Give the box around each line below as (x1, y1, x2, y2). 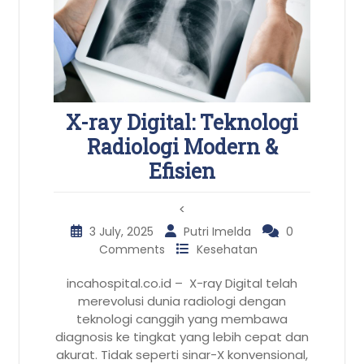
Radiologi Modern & (86, 133, 278, 161)
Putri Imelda (184, 223, 254, 240)
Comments (98, 241, 168, 258)
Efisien (149, 158, 215, 185)
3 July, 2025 (89, 223, 157, 240)
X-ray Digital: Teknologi (66, 109, 298, 136)
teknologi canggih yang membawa (76, 310, 288, 328)
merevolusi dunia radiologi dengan (78, 292, 286, 310)
